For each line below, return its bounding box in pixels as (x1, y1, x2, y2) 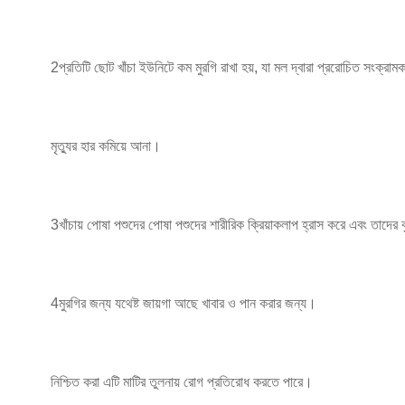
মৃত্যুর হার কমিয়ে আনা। (51, 138, 161, 154)
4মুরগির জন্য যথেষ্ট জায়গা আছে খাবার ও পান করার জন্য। (51, 296, 316, 311)
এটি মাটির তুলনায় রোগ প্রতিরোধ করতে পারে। (103, 374, 313, 390)
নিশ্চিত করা (51, 374, 99, 390)
